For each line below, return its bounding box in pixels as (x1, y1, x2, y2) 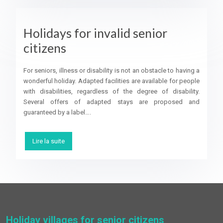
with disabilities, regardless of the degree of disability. (23, 88, 200, 95)
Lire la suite (32, 137, 65, 145)
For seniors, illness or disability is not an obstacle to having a (23, 67, 200, 74)
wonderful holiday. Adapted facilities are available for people (23, 77, 200, 85)
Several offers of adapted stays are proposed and (23, 98, 200, 106)
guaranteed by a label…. (23, 109, 91, 116)
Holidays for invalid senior (23, 25, 167, 40)
